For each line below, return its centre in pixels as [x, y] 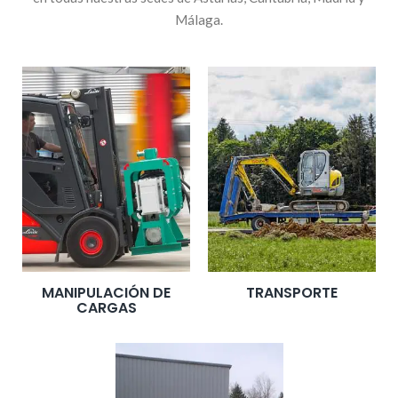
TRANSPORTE [292, 292]
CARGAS [106, 307]
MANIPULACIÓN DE [106, 292]
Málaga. [199, 20]
